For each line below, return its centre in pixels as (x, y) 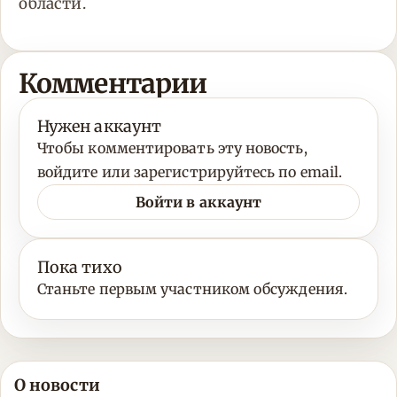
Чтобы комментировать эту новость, (172, 148)
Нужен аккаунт (100, 127)
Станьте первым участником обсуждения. (192, 289)
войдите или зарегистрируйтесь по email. (190, 172)
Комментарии (113, 84)
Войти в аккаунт (198, 202)
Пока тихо (80, 268)
